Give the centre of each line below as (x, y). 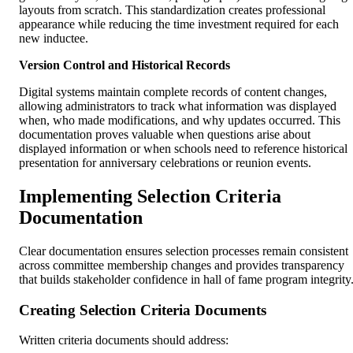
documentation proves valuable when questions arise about (165, 135)
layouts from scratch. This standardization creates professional (172, 10)
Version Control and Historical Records (124, 65)
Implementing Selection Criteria (150, 196)
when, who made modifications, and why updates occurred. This (180, 121)
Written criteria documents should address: (124, 340)
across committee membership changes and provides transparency (182, 265)
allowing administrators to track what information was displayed (178, 106)
